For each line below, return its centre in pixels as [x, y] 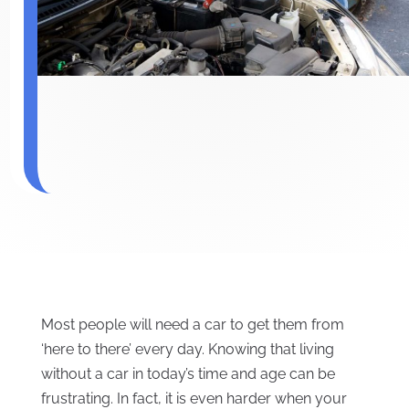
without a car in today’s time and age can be [188, 374]
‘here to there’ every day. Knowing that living [187, 350]
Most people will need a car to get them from [192, 325]
